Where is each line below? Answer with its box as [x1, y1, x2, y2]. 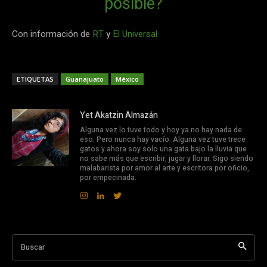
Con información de [12, 27, 92, 41]
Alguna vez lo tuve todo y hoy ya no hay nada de [80, 124, 242, 135]
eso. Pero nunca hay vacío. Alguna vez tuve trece [80, 133, 246, 145]
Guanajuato [66, 74, 104, 83]
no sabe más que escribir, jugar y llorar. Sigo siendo [80, 153, 253, 164]
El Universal [113, 27, 157, 41]
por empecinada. [80, 172, 136, 183]
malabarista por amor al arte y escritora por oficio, [80, 162, 249, 173]
